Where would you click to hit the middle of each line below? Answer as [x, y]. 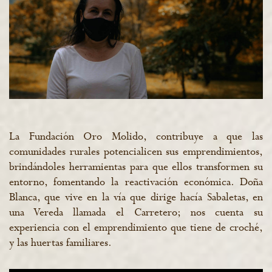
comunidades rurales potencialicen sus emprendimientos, [136, 152]
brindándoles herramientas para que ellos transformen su [136, 168]
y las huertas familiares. [60, 243]
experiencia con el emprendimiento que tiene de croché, [136, 228]
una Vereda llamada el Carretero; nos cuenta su [136, 213]
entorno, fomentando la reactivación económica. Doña [136, 183]
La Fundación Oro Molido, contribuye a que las [136, 137]
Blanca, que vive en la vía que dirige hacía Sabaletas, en [136, 198]
